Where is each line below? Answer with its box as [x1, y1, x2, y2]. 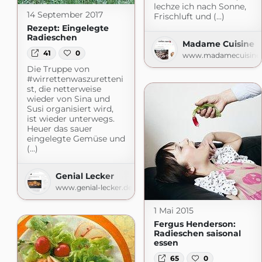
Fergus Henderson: [153, 218, 236, 229]
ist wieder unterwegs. [26, 113, 115, 125]
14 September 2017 [26, 9, 103, 20]
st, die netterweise [26, 84, 101, 95]
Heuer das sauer [26, 123, 92, 135]
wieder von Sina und [26, 94, 110, 105]
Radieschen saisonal [153, 227, 241, 239]
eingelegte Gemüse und [26, 133, 125, 144]
